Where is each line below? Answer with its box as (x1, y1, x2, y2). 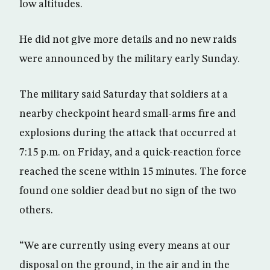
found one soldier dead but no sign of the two (19, 186, 236, 196)
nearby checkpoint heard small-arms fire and (19, 108, 236, 119)
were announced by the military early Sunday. (19, 54, 240, 64)
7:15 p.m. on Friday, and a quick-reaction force (19, 147, 241, 158)
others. (19, 205, 53, 216)
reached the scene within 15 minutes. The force (19, 166, 246, 177)
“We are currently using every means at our (19, 240, 230, 251)
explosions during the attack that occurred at (19, 128, 236, 139)
